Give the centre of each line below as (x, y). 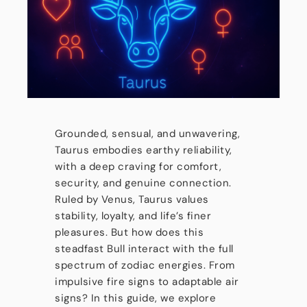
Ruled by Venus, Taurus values (132, 199)
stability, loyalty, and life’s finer (133, 216)
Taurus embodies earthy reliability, (144, 150)
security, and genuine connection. (143, 183)
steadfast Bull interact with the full (144, 249)
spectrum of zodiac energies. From (145, 265)
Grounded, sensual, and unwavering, (147, 134)
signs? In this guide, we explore (135, 298)
